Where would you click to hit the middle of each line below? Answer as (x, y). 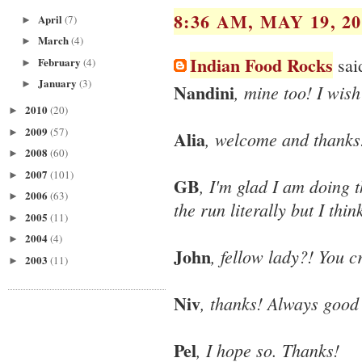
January (58, 83)
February (60, 61)
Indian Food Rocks (261, 65)
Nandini (204, 93)
